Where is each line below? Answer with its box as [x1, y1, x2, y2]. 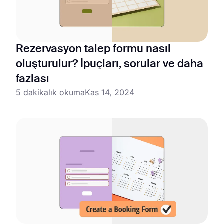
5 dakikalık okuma [16, 87, 85, 97]
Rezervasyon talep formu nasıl [16, 43, 171, 55]
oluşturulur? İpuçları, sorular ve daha [16, 58, 203, 70]
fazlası [16, 73, 49, 85]
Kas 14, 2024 [85, 87, 134, 97]
